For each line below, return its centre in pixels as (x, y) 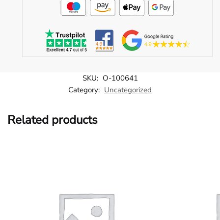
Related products (53, 120)
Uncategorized (128, 90)
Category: (85, 90)
